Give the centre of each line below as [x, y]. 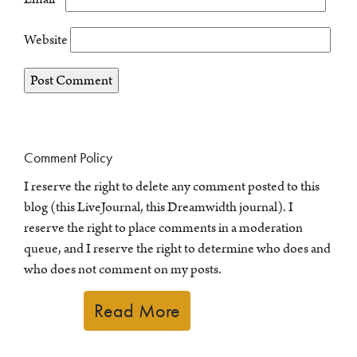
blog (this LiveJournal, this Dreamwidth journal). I [159, 208]
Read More [137, 311]
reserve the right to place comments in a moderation [163, 228]
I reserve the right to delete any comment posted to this [172, 187]
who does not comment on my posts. [123, 270]
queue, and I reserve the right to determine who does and [177, 249]
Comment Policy [68, 158]
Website [46, 40]
